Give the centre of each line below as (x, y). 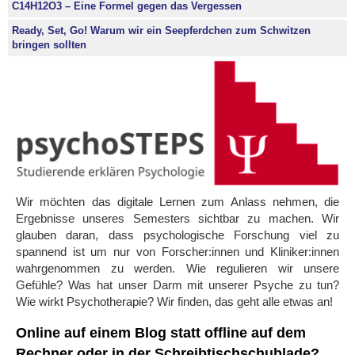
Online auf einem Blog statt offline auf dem (161, 333)
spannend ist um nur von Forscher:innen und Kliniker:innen (177, 252)
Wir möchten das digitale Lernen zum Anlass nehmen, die (177, 202)
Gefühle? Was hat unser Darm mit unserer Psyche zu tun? (177, 285)
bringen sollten (50, 44)
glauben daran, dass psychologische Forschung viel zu (177, 235)
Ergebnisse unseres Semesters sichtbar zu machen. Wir (177, 219)
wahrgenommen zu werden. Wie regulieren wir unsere (177, 269)
